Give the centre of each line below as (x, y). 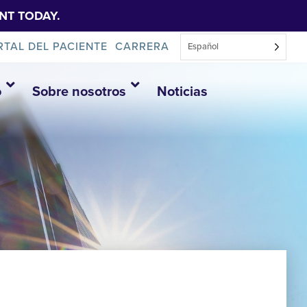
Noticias (182, 92)
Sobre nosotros (79, 92)
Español (203, 47)
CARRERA (142, 46)
